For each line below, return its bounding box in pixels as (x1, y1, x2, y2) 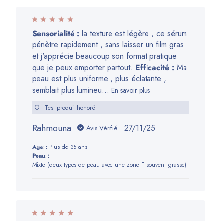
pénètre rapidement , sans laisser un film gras (32, 38, 184, 50)
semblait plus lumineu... (32, 84, 110, 96)
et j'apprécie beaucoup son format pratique (32, 50, 177, 62)
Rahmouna (32, 121, 72, 135)
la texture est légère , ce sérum (79, 27, 187, 39)
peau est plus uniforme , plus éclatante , (32, 73, 167, 84)
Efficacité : (135, 61, 175, 73)
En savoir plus (111, 85, 150, 95)
